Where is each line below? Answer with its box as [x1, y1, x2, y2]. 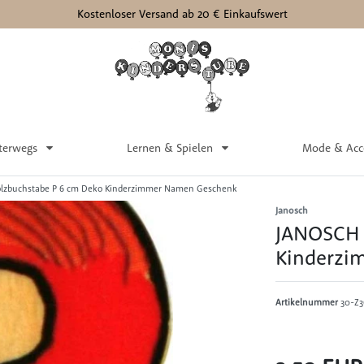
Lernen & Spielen [126, 140, 216, 155]
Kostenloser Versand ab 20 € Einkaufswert [76, 6, 288, 21]
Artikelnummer [275, 297, 340, 308]
